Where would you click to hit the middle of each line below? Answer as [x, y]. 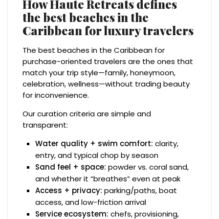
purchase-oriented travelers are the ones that [108, 61]
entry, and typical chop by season [97, 155]
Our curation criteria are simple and [87, 113]
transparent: [45, 125]
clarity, [166, 143]
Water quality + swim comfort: [94, 143]
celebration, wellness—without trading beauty [106, 84]
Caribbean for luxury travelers [108, 30]
